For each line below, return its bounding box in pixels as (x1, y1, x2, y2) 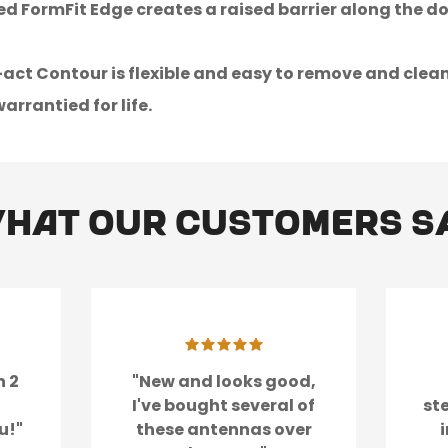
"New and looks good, (131, 370, 316, 394)
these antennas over (135, 418, 312, 442)
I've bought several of (132, 394, 316, 418)
